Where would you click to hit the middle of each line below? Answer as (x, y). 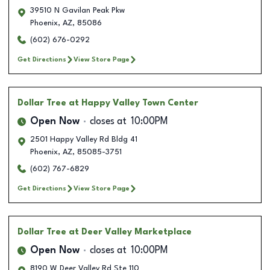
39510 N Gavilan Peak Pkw (77, 10)
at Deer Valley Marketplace (130, 232)
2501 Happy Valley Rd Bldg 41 (84, 139)
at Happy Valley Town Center (133, 103)
